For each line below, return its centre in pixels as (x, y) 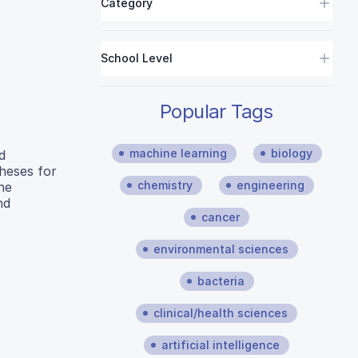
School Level (137, 58)
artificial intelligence (221, 345)
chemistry (165, 185)
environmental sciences (221, 249)
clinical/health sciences (221, 313)
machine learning (178, 153)
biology (291, 153)
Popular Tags (217, 111)
